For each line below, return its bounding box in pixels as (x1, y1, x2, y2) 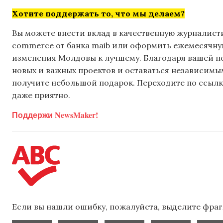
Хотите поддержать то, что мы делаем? (12, 8, 185, 18)
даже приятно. (12, 90, 70, 100)
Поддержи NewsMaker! (12, 109, 98, 121)
